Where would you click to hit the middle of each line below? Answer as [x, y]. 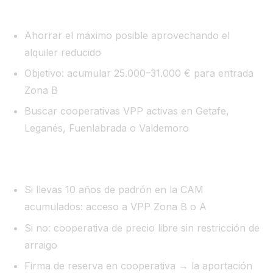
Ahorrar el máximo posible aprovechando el [127, 35]
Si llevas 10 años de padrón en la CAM [114, 190]
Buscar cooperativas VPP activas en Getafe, [127, 111]
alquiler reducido [63, 52]
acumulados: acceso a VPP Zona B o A [116, 207]
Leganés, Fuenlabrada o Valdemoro [107, 128]
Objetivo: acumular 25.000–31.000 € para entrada [139, 73]
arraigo [41, 245]
